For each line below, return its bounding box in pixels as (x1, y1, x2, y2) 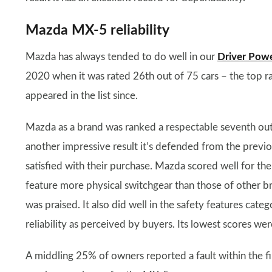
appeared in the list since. (25, 90, 138, 101)
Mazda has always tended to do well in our (25, 51, 217, 62)
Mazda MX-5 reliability (25, 22, 169, 38)
